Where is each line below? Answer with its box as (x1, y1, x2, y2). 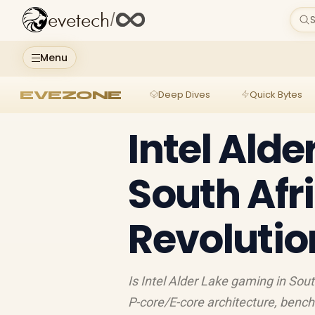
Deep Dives (157, 87, 210, 101)
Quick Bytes (249, 87, 302, 101)
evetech (48, 10, 110, 32)
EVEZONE (20, 86, 122, 103)
